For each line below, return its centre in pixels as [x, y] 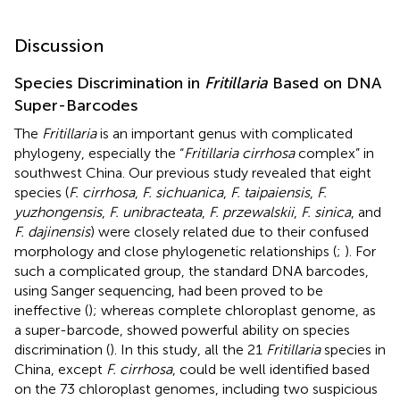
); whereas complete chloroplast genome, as [232, 310]
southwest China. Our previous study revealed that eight [193, 172]
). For [360, 251]
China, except [60, 369]
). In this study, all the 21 [188, 349]
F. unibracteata [155, 212]
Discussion [59, 45]
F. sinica [326, 212]
